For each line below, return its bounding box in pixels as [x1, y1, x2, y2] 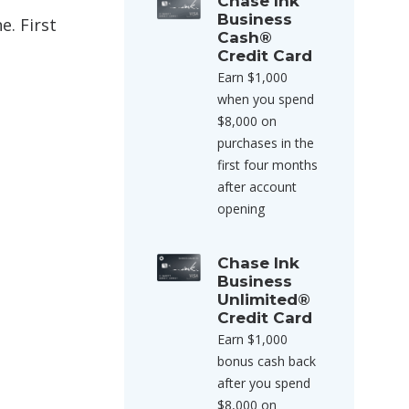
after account [217, 178, 297, 195]
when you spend [217, 90, 314, 108]
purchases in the [217, 134, 314, 152]
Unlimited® [217, 290, 310, 309]
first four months [217, 156, 318, 173]
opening [217, 200, 265, 217]
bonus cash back [217, 352, 316, 370]
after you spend [217, 374, 310, 392]
